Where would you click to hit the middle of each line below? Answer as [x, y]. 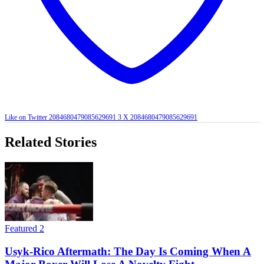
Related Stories [51, 142]
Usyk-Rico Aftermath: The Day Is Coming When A [128, 251]
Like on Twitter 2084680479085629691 [60, 118]
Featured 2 [24, 229]
